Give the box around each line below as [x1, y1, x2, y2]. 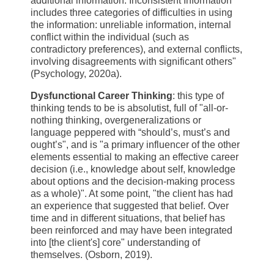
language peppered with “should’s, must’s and [31, 127, 230, 138]
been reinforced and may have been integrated [31, 225, 232, 236]
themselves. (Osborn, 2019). [31, 250, 152, 261]
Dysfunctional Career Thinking [31, 91, 172, 102]
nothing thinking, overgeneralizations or [31, 115, 201, 126]
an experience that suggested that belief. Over [31, 201, 229, 212]
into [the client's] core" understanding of [31, 237, 200, 248]
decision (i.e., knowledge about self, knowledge [31, 164, 235, 175]
